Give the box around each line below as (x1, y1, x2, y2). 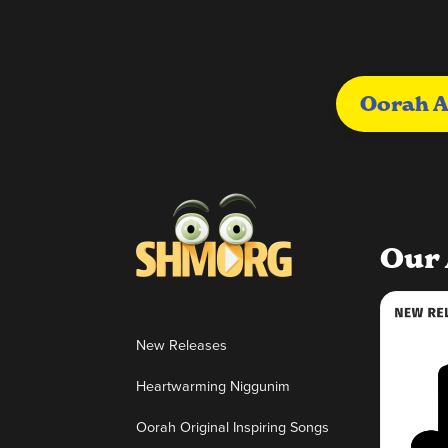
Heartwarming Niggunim (136, 375, 290, 396)
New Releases (136, 334, 227, 355)
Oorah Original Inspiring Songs (136, 416, 329, 437)
